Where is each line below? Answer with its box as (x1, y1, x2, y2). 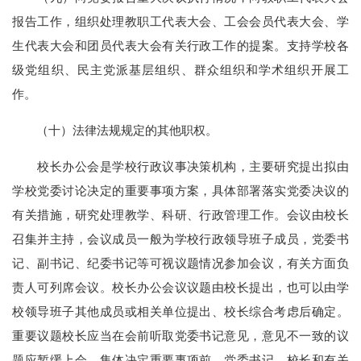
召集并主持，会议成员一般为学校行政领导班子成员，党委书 (12, 232, 349, 247)
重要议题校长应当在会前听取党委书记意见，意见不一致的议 (12, 329, 349, 343)
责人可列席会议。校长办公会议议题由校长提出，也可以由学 (12, 280, 349, 295)
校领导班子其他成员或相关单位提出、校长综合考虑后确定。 (12, 305, 349, 319)
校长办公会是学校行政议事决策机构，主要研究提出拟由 (12, 160, 349, 174)
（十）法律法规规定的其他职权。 (12, 122, 218, 137)
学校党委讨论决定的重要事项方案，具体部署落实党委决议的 (12, 184, 349, 198)
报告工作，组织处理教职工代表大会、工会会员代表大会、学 (12, 14, 349, 28)
